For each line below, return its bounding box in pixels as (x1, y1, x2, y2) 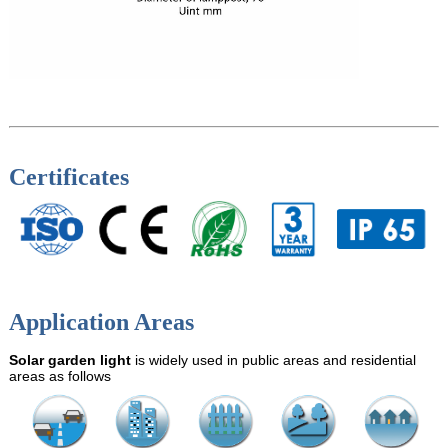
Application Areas (8, 308, 194, 335)
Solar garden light (8, 351, 131, 368)
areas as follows (8, 367, 111, 384)
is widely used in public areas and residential (130, 351, 416, 368)
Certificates (8, 164, 129, 191)
